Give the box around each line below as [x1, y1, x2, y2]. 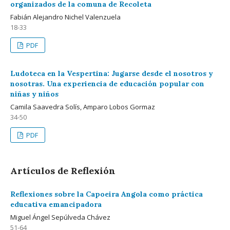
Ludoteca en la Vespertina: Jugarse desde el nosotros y [10, 69, 213, 78]
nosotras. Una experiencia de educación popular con [10, 79, 204, 88]
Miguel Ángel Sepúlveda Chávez [10, 213, 110, 222]
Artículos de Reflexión [10, 165, 116, 177]
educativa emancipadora [10, 200, 102, 209]
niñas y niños [10, 89, 59, 99]
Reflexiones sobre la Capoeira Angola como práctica [10, 189, 203, 199]
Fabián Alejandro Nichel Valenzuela [10, 12, 121, 22]
